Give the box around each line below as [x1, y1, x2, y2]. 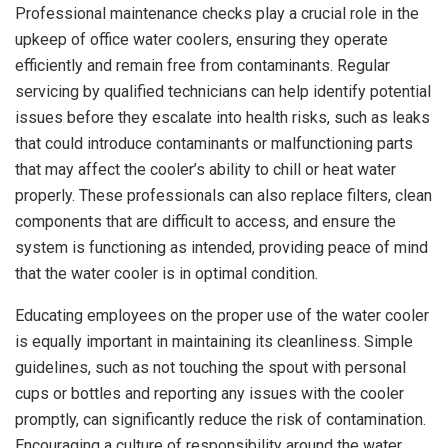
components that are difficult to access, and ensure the [15, 212, 396, 232]
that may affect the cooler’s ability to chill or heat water [15, 160, 396, 180]
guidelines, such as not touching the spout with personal [15, 358, 406, 378]
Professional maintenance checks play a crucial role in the [15, 4, 419, 24]
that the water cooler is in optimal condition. [15, 264, 318, 284]
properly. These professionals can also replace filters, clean [15, 186, 432, 206]
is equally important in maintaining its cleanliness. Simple [15, 332, 413, 352]
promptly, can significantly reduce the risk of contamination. [15, 410, 426, 430]
